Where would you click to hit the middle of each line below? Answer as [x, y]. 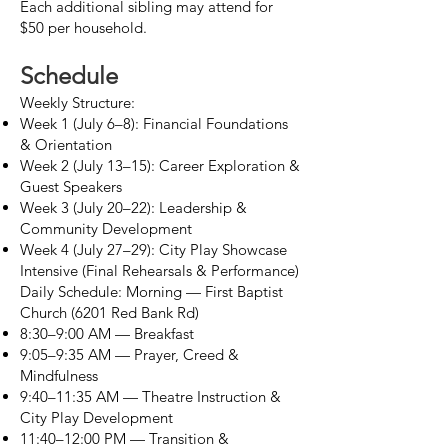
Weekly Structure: [77, 102]
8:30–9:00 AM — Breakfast [107, 333]
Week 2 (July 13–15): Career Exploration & [160, 165]
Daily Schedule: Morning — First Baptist [151, 291]
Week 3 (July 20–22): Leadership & [133, 207]
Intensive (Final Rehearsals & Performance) [159, 270]
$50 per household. [85, 27]
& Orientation [66, 144]
